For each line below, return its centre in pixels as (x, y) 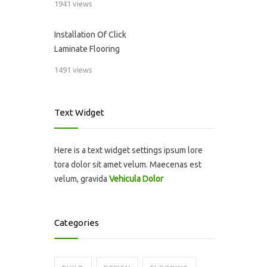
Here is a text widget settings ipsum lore (128, 150)
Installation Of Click (90, 35)
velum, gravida (82, 179)
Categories (77, 223)
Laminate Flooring (87, 49)
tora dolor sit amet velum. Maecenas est (128, 164)
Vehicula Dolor (136, 179)
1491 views (73, 70)
